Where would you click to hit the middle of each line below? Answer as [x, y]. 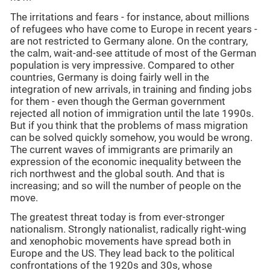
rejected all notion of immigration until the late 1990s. [132, 113]
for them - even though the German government [118, 101]
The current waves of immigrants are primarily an [121, 149]
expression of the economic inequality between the [126, 162]
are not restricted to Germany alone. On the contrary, [129, 41]
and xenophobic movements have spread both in [121, 242]
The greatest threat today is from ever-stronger [118, 218]
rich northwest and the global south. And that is [118, 174]
